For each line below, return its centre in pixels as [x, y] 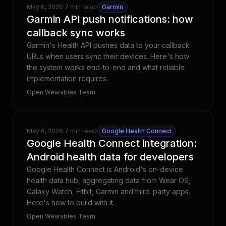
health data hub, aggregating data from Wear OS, [109, 180]
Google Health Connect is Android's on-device [105, 169]
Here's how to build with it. [71, 203]
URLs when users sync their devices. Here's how [108, 56]
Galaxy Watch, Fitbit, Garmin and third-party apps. [108, 191]
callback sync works [76, 33]
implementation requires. [67, 78]
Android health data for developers [110, 157]
